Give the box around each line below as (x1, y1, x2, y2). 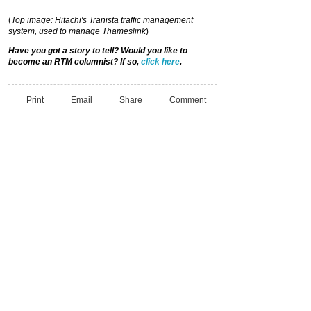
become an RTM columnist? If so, (8, 57, 141, 67)
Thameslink (102, 26, 146, 36)
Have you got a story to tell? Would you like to (8, 46, 187, 56)
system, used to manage (8, 26, 100, 36)
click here (141, 57, 180, 67)
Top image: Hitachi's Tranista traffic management (11, 15, 193, 25)
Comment (169, 94, 206, 105)
